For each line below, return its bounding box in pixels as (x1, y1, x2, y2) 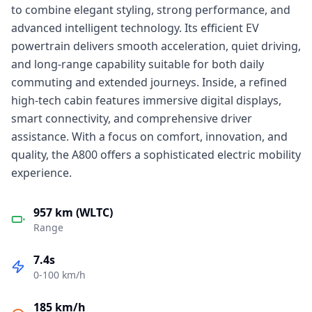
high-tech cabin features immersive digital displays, (11, 93, 281, 108)
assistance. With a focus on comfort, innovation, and (11, 129, 288, 144)
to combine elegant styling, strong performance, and (11, 2, 290, 17)
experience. (11, 165, 72, 180)
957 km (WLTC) (33, 205, 113, 220)
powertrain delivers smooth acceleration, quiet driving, (11, 38, 301, 54)
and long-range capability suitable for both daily (11, 56, 264, 72)
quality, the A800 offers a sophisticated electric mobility (11, 147, 301, 162)
